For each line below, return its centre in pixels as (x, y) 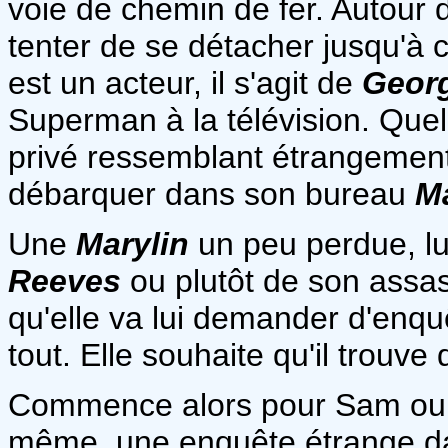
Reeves (64, 280)
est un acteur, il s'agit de (185, 82)
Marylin (132, 243)
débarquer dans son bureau (211, 193)
